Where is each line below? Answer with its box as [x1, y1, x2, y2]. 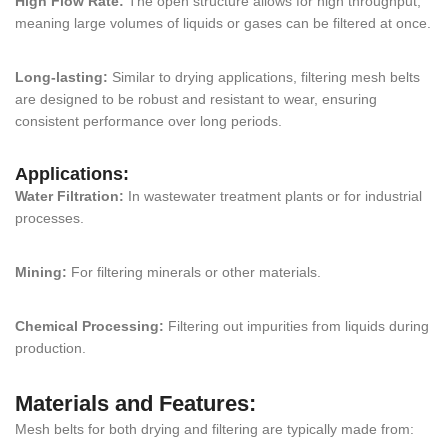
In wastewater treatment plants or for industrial [124, 187, 422, 204]
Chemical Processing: [15, 317, 164, 334]
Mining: [15, 263, 67, 280]
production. [15, 339, 86, 356]
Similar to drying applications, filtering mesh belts [108, 68, 420, 85]
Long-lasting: [15, 68, 108, 85]
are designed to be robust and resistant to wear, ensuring [15, 90, 377, 107]
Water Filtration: [15, 187, 124, 204]
